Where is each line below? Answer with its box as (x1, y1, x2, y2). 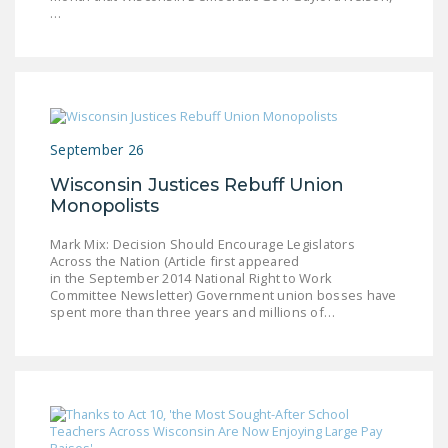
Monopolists (50, 195, 159, 217)
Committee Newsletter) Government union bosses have (50, 286, 397, 305)
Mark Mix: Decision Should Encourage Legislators (50, 235, 355, 254)
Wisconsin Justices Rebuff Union (50, 174, 344, 196)
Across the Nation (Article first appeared (50, 252, 300, 271)
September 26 (50, 140, 144, 160)
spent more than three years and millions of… (50, 303, 335, 322)
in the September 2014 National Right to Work (50, 269, 332, 288)
